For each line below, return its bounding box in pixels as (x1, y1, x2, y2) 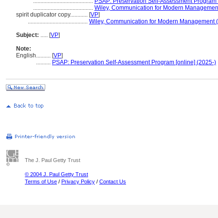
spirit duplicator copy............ (16, 11, 89, 18)
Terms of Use (25, 179, 57, 184)
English (16, 52, 36, 59)
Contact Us (99, 179, 126, 184)
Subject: (16, 32, 39, 38)
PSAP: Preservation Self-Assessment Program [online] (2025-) (52, 59, 216, 66)
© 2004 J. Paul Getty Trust (25, 171, 88, 177)
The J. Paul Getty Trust (25, 157, 80, 163)
